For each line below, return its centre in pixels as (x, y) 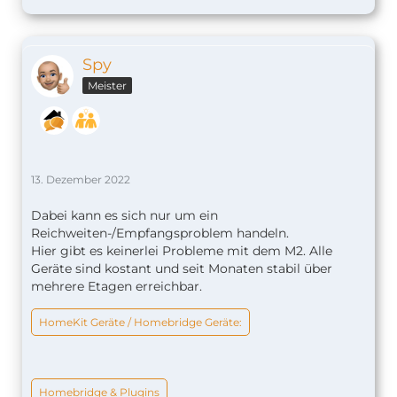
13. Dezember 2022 (81, 180)
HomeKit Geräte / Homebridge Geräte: (140, 323)
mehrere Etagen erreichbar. (117, 287)
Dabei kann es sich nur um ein (125, 216)
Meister (107, 86)
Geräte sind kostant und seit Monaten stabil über (182, 269)
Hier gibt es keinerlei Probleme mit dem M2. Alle (182, 251)
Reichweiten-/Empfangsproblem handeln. (160, 234)
